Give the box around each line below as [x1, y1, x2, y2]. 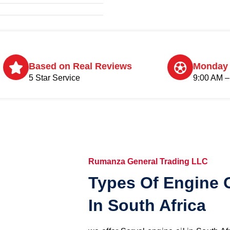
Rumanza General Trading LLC [88, 157, 208, 166]
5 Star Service [29, 73, 81, 83]
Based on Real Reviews [29, 61, 132, 72]
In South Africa [88, 196, 206, 215]
